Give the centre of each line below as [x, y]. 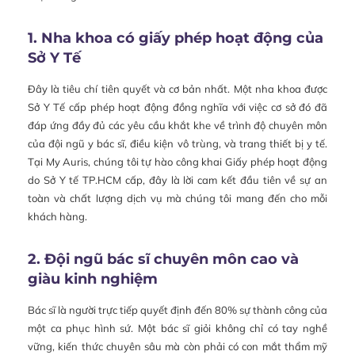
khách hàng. [57, 216]
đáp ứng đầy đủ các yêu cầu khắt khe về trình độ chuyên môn [177, 125]
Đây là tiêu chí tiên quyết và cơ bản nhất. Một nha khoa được [177, 88]
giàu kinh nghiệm [93, 279]
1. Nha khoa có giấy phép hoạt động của [176, 38]
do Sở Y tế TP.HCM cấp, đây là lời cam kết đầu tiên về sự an [177, 179]
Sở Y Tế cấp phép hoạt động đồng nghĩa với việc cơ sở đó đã [177, 107]
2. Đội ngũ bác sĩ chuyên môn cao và [163, 259]
